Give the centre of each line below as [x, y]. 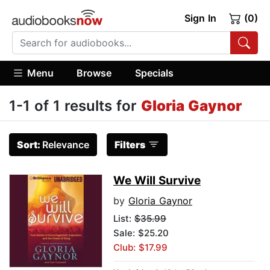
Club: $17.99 [140, 248]
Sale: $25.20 [141, 233]
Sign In [200, 18]
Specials [154, 73]
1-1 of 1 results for [75, 106]
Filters [130, 145]
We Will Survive [157, 181]
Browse [94, 73]
